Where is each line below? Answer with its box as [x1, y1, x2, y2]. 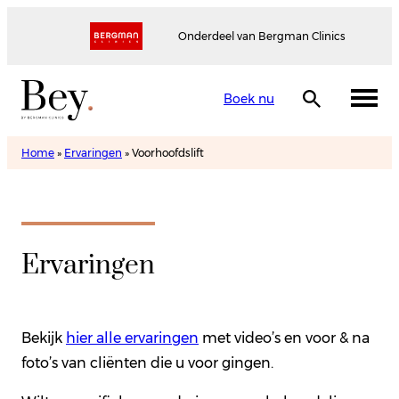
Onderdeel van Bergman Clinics [177, 29, 346, 43]
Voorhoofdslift [132, 146, 204, 159]
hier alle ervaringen [66, 329, 199, 346]
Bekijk [21, 329, 66, 346]
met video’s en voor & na [199, 329, 370, 346]
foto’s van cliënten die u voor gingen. [21, 354, 281, 371]
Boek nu [224, 90, 274, 107]
